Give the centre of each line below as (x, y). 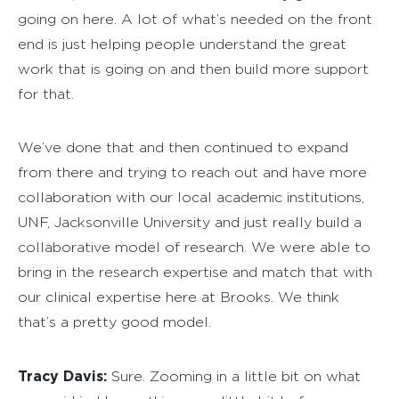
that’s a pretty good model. (114, 322)
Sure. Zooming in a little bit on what (234, 376)
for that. (46, 94)
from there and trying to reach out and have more (192, 172)
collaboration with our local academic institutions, (191, 197)
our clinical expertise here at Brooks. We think (179, 297)
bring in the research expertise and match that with (195, 272)
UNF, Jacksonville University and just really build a (190, 222)
